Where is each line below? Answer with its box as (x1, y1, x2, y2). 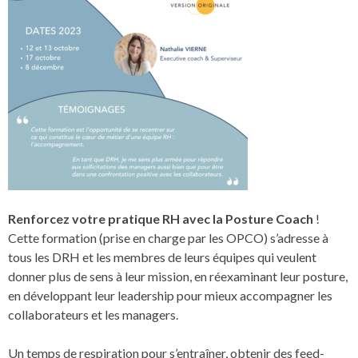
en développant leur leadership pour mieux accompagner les (8, 288, 332, 303)
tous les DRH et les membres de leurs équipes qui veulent (8, 249, 316, 265)
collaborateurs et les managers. (8, 307, 178, 322)
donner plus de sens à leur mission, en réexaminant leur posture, (8, 268, 348, 284)
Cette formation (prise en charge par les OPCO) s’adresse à (8, 230, 328, 245)
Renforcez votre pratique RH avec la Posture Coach (8, 211, 316, 226)
